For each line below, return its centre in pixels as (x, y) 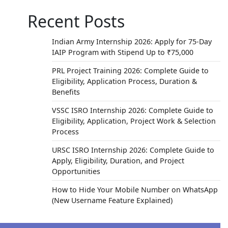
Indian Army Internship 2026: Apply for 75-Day (132, 41)
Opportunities (76, 171)
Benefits (66, 92)
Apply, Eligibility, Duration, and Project (118, 161)
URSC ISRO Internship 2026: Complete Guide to (133, 150)
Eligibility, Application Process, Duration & (124, 81)
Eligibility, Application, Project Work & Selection (134, 121)
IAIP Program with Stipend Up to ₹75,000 (122, 52)
